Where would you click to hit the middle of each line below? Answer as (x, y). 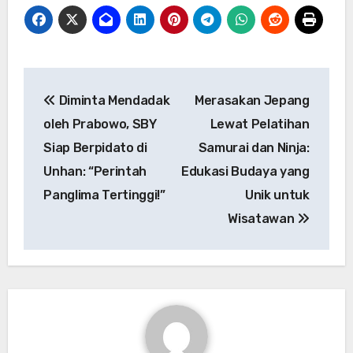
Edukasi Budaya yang (245, 171)
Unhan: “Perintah (95, 171)
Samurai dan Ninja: (254, 147)
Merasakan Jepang (252, 100)
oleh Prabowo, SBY (100, 124)
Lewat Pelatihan (260, 124)
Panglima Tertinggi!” (104, 195)
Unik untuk (277, 195)
